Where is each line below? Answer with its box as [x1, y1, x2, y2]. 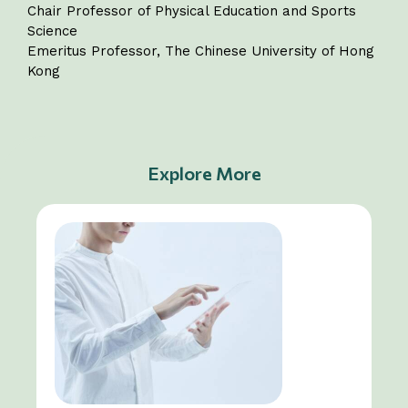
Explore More [147, 161, 261, 184]
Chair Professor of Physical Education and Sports [27, 2, 356, 19]
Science [27, 22, 77, 39]
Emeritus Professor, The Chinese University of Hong [27, 42, 374, 59]
